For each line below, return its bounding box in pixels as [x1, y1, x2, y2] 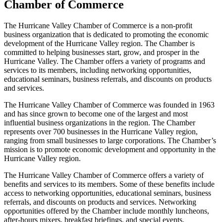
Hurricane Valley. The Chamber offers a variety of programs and [4, 56, 205, 65]
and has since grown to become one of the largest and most [4, 109, 188, 118]
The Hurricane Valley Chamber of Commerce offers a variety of [4, 170, 204, 179]
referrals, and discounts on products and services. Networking [4, 197, 196, 206]
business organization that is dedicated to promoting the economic [4, 30, 209, 39]
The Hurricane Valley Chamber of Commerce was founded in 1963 [4, 100, 215, 109]
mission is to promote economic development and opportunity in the [4, 145, 216, 154]
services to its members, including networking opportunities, [4, 65, 191, 74]
